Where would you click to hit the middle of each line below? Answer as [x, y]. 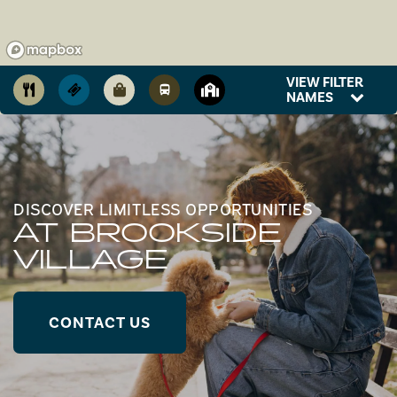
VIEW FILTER [325, 82]
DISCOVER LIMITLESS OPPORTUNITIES [163, 208]
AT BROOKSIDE [148, 234]
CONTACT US [100, 322]
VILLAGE [91, 260]
